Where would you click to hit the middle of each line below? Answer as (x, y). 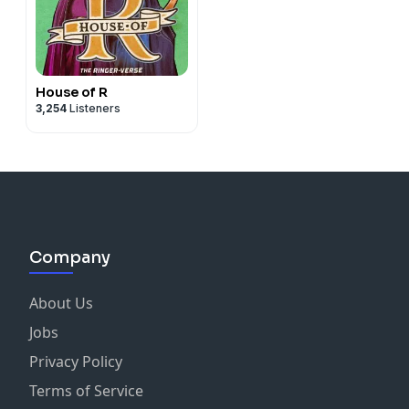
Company (70, 257)
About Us (61, 303)
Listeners (94, 108)
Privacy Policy (76, 361)
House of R (72, 92)
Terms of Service (86, 390)
